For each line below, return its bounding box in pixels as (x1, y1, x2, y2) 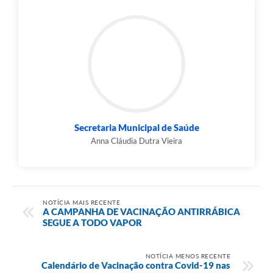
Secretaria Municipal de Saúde (74, 122, 199, 133)
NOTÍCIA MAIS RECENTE (43, 198, 120, 206)
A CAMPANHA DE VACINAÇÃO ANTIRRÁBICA (43, 205, 240, 217)
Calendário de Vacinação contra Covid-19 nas (41, 259, 230, 271)
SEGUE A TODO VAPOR (43, 216, 142, 228)
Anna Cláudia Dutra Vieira (91, 136, 182, 146)
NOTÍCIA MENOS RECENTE (145, 252, 230, 260)
